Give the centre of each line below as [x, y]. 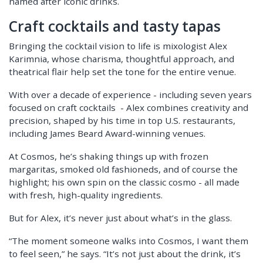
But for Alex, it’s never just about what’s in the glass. [120, 218]
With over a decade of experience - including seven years [130, 95]
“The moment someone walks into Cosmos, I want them [129, 241]
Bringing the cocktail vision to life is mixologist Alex [118, 46]
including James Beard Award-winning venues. [107, 134]
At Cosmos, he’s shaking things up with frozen [109, 156]
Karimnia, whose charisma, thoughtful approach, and [122, 59]
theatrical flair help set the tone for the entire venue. [122, 72]
